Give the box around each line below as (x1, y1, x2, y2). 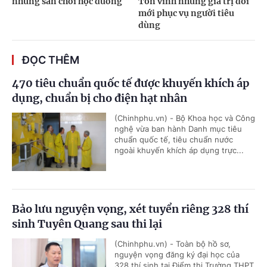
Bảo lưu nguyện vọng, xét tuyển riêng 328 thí (12, 201, 249, 216)
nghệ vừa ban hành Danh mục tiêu (114, 123, 242, 133)
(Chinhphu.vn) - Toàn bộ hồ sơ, (114, 238, 231, 249)
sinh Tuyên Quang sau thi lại (12, 216, 162, 231)
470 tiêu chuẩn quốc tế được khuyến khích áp (12, 76, 249, 90)
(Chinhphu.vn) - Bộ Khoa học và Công (114, 113, 255, 123)
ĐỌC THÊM (22, 53, 79, 66)
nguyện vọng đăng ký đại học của (114, 249, 240, 259)
